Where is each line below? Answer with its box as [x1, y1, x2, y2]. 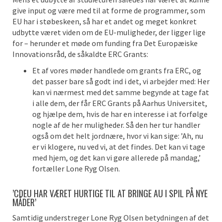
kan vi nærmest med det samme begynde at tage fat [32, 87, 209, 97]
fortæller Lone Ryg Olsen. [32, 164, 120, 173]
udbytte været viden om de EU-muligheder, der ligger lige [12, 27, 206, 37]
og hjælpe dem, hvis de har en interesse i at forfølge [32, 109, 208, 119]
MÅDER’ [12, 196, 36, 209]
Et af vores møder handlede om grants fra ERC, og [32, 65, 201, 75]
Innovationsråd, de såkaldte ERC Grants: [12, 49, 148, 59]
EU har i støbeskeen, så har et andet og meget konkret [12, 16, 197, 26]
